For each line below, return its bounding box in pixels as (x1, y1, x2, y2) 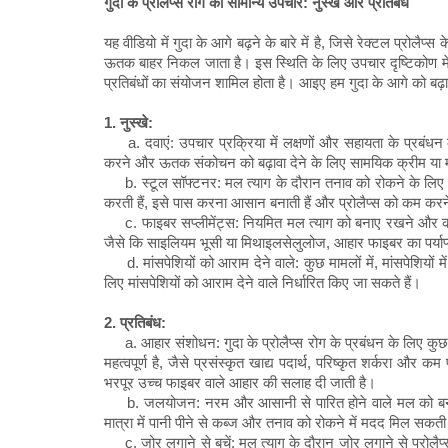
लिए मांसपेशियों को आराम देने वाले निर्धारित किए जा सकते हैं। (104, 274, 421, 292)
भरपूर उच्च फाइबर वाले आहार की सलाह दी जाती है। (104, 374, 376, 392)
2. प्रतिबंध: (104, 314, 166, 332)
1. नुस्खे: (104, 114, 153, 132)
